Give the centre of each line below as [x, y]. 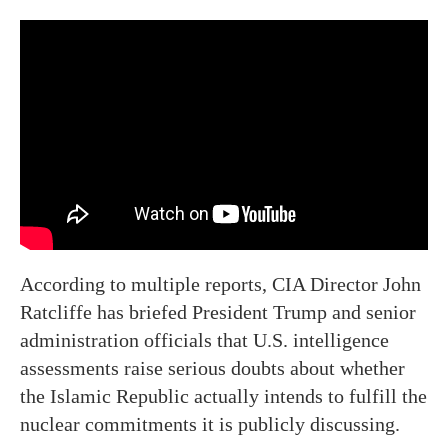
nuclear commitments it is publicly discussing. [210, 423]
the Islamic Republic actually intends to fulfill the [223, 395]
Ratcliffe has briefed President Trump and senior [218, 311]
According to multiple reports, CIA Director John [220, 283]
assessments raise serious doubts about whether [212, 367]
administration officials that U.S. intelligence [204, 339]
